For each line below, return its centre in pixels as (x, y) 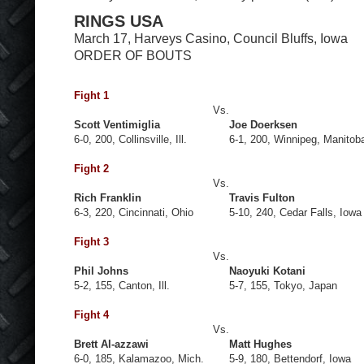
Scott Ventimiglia (117, 124)
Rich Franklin (108, 197)
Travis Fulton (262, 197)
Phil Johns (101, 271)
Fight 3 (91, 241)
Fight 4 (91, 314)
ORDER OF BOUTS (133, 55)
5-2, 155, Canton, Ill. (122, 285)
